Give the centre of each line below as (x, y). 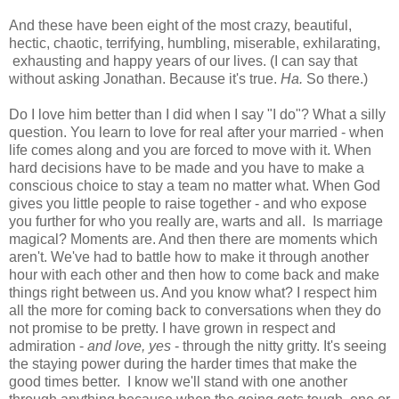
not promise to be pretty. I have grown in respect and (172, 328)
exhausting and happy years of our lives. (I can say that (183, 61)
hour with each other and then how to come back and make (194, 274)
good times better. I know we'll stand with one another (178, 381)
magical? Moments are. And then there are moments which (193, 239)
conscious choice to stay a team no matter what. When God (195, 185)
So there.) (335, 78)
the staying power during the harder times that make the (183, 363)
